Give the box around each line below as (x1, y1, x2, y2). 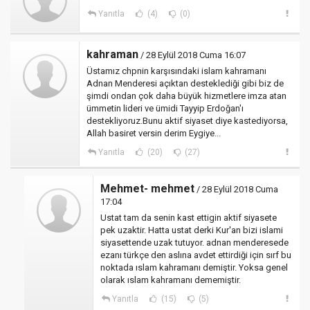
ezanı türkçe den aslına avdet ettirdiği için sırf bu (100, 250, 291, 260)
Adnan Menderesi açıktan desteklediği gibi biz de (86, 78, 284, 89)
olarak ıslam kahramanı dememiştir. (100, 275, 241, 285)
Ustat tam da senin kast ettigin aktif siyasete (100, 212, 277, 223)
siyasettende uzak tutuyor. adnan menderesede (100, 237, 289, 248)
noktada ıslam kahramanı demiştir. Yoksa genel (100, 262, 288, 273)
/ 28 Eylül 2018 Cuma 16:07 (138, 50, 246, 60)
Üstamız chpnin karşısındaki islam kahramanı (86, 66, 266, 76)
